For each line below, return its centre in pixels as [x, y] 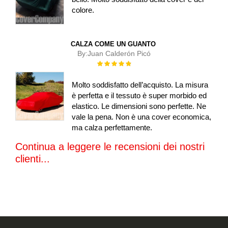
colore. [83, 10]
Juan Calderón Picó [119, 53]
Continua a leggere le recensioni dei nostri [110, 146]
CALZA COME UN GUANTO [113, 44]
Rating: [107, 62]
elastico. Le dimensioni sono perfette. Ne [139, 106]
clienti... [33, 159]
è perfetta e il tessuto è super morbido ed [139, 95]
